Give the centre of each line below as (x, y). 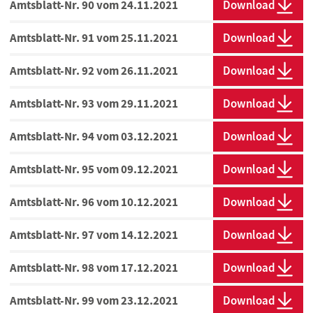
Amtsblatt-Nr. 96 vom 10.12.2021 (94, 202)
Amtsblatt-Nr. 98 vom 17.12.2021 (94, 268)
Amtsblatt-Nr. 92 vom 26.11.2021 (94, 71)
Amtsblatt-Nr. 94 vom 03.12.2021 (94, 137)
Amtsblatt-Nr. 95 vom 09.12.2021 (94, 169)
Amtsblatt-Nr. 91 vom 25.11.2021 (94, 38)
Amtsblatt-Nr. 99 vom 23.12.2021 (94, 301)
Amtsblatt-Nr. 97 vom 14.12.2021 (94, 235)
